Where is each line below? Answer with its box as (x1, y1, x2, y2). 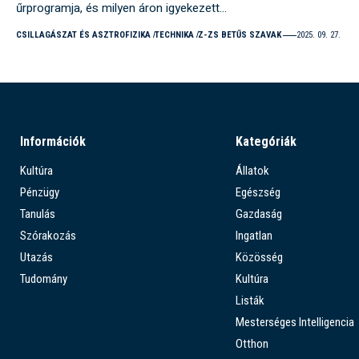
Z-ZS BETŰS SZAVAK (197, 30, 281, 41)
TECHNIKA (154, 30, 194, 41)
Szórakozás (20, 228, 76, 244)
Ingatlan (235, 228, 272, 244)
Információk (20, 134, 86, 150)
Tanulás (20, 207, 55, 222)
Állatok (235, 163, 269, 179)
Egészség (235, 185, 280, 200)
